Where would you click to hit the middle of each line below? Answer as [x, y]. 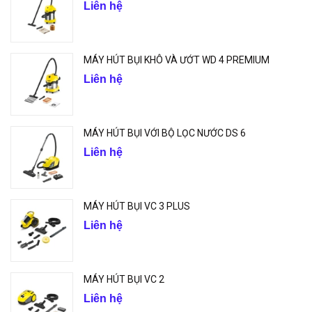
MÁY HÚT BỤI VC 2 [124, 279]
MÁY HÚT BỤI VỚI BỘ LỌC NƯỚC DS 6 [165, 133]
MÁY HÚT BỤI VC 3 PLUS [137, 206]
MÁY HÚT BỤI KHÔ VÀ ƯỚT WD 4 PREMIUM [177, 60]
